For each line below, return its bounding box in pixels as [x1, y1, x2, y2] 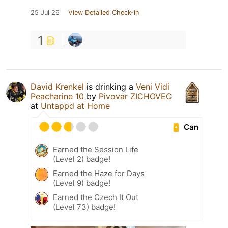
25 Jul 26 [31, 9, 60, 17]
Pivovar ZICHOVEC [99, 91, 172, 102]
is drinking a [84, 81, 136, 92]
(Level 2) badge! [53, 154, 110, 164]
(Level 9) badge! [53, 178, 110, 188]
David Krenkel [31, 81, 84, 92]
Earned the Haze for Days [53, 168, 145, 179]
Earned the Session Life [53, 145, 138, 155]
